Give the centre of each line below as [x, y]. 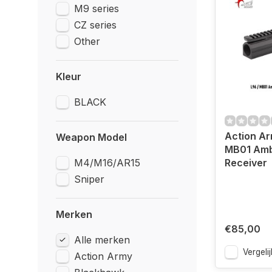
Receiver [246, 163]
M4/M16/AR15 [107, 163]
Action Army [103, 256]
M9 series [97, 8]
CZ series [95, 25]
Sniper [89, 179]
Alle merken [102, 240]
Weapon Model [91, 137]
